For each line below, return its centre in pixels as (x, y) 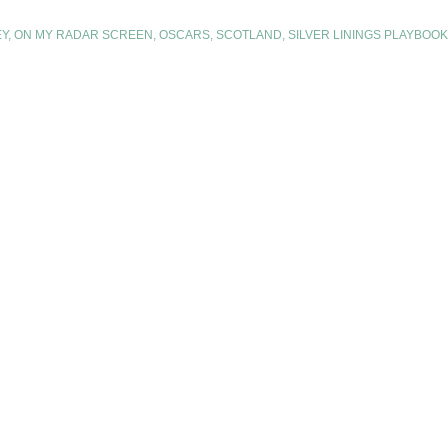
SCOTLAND (249, 35)
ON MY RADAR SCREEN (83, 35)
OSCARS (184, 35)
